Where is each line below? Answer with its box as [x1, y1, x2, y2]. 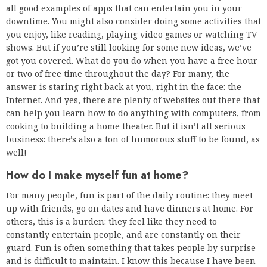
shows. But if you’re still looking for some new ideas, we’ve [6, 42, 252, 54]
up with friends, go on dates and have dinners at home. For [6, 203, 253, 215]
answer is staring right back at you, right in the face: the [6, 81, 241, 93]
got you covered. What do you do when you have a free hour [6, 55, 257, 67]
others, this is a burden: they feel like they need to [6, 216, 217, 228]
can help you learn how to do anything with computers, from [6, 107, 261, 119]
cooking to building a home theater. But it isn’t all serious [6, 120, 246, 132]
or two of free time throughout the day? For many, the [6, 68, 229, 80]
